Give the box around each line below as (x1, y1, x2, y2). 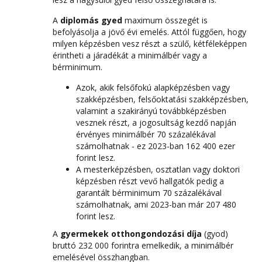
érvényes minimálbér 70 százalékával (76, 129, 216, 140)
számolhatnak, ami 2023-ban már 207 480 (76, 199, 236, 210)
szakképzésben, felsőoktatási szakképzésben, (76, 94, 249, 105)
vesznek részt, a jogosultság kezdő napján (76, 117, 236, 128)
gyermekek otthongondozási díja (60, 228, 202, 239)
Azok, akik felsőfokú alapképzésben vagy (76, 82, 230, 93)
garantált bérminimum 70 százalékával (76, 187, 222, 198)
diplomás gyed (60, 15, 122, 26)
